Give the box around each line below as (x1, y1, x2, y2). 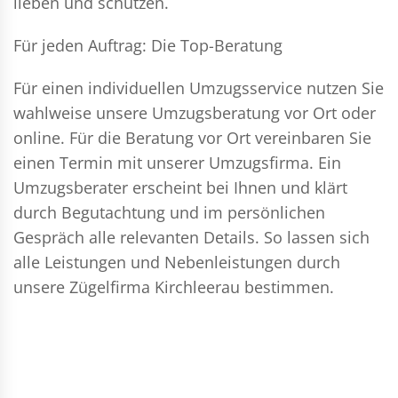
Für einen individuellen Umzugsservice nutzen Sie (13, 76, 384, 99)
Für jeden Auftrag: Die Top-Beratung (13, 34, 283, 56)
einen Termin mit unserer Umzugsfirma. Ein (13, 151, 341, 173)
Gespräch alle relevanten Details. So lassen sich (13, 226, 370, 248)
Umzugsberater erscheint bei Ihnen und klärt (13, 176, 347, 198)
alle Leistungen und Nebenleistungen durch (13, 251, 340, 273)
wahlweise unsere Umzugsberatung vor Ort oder (13, 101, 376, 123)
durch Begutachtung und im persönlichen (13, 201, 325, 223)
